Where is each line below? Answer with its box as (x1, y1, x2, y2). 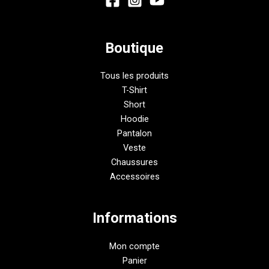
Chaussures (111, 157, 158, 168)
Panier (122, 255, 147, 267)
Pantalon (117, 128, 152, 139)
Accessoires (109, 171, 160, 183)
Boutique (106, 39, 163, 56)
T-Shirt (122, 85, 147, 96)
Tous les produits (100, 70, 169, 82)
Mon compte (109, 241, 160, 252)
